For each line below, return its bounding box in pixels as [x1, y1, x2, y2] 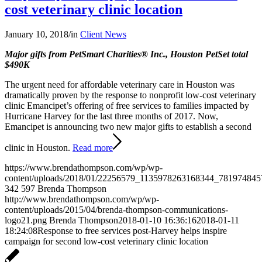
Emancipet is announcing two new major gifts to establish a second [5, 122, 251, 132]
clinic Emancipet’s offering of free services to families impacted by [5, 101, 249, 111]
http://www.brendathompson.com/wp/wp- [5, 194, 159, 205]
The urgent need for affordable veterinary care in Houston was [5, 80, 235, 90]
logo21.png [5, 215, 47, 226]
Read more [73, 143, 113, 153]
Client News [80, 29, 126, 40]
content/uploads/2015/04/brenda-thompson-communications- [5, 205, 228, 215]
